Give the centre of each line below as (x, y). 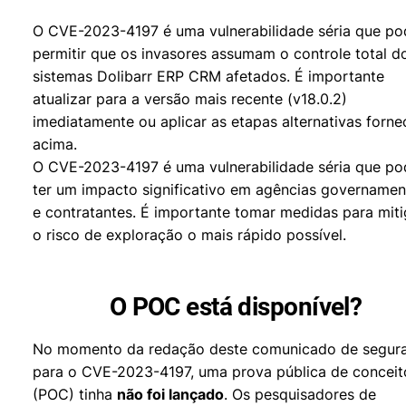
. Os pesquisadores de (300, 394)
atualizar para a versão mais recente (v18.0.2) (190, 99)
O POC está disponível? (236, 307)
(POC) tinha (75, 394)
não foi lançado (170, 394)
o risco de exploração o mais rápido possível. (189, 235)
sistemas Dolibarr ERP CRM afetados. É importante (208, 76)
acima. (55, 144)
